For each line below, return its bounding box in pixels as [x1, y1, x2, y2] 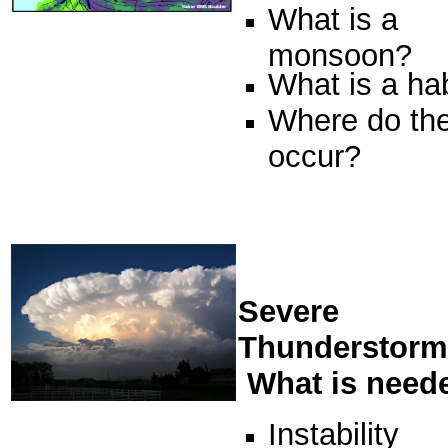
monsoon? [268, 38, 412, 66]
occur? [268, 139, 361, 167]
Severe [238, 294, 339, 329]
